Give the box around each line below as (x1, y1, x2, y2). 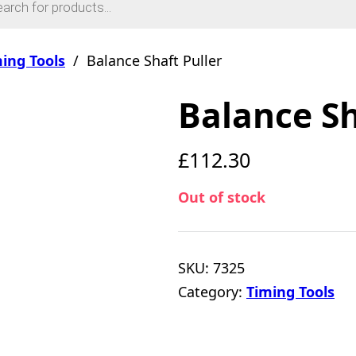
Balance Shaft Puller (87, 51, 222, 70)
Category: (178, 282, 246, 301)
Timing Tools (246, 282, 335, 301)
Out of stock (178, 188, 265, 207)
